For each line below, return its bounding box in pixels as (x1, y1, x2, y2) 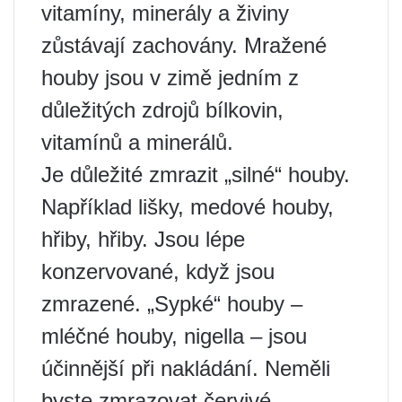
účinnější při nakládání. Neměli (41, 355, 330, 380)
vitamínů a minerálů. (41, 129, 233, 154)
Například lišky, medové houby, (41, 194, 334, 219)
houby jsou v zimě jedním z (41, 65, 299, 90)
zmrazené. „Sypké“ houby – (41, 291, 302, 316)
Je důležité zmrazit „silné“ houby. (41, 162, 350, 187)
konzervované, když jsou (41, 258, 275, 284)
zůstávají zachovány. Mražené (41, 32, 327, 57)
